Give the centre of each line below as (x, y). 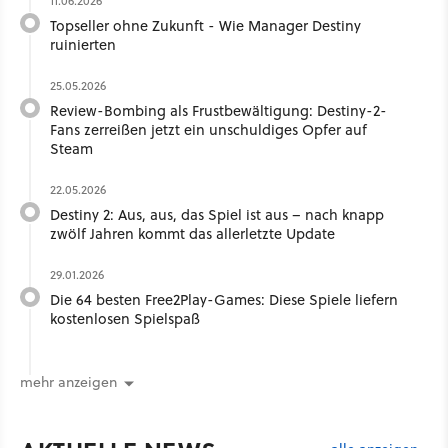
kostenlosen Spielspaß (125, 318)
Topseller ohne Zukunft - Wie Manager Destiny (205, 25)
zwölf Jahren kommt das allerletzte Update (192, 233)
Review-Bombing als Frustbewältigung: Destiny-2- (218, 110)
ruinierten (83, 44)
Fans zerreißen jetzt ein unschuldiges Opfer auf (208, 129)
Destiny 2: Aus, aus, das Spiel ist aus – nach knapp (217, 214)
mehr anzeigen (68, 381)
